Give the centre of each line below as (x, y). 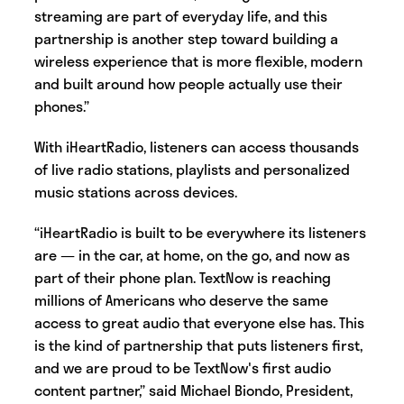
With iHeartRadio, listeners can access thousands (197, 147)
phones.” (64, 106)
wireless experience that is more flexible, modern (198, 60)
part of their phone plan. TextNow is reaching (183, 278)
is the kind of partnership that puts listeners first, (198, 345)
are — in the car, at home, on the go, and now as (192, 255)
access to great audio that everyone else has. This (199, 323)
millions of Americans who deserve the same (181, 300)
